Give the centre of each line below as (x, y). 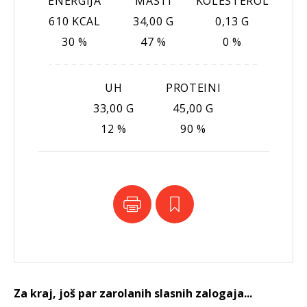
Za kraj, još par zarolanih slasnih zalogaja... (133, 294)
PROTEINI (193, 88)
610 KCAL (75, 22)
